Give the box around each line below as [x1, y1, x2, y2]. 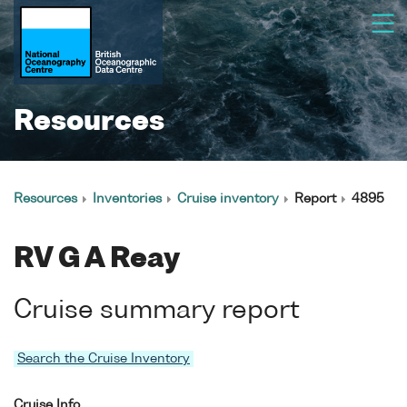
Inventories [93, 193, 162, 205]
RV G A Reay [14, 246, 180, 273]
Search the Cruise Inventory [17, 352, 190, 365]
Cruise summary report [14, 298, 300, 323]
